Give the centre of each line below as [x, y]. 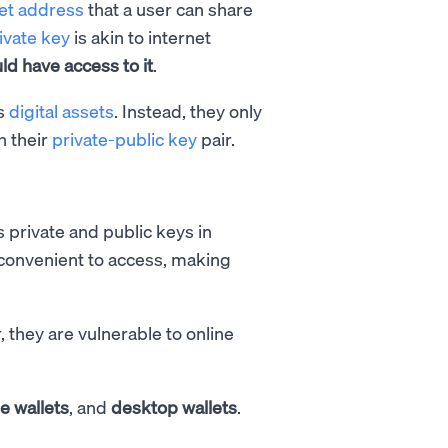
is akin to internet [140, 36]
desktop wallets [174, 406]
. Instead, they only [188, 110]
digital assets [61, 110]
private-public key [124, 138]
